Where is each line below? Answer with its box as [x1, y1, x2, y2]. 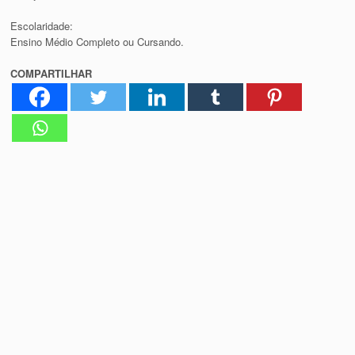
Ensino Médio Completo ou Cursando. [10, 33, 185, 49]
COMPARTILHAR [10, 65, 93, 81]
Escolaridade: [10, 17, 74, 33]
